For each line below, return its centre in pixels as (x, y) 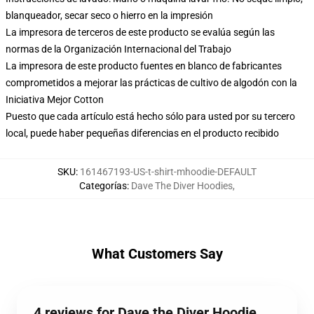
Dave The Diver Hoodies (182, 186)
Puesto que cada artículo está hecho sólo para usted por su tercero (150, 116)
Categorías (103, 186)
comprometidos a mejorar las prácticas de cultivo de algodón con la (151, 83)
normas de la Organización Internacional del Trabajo (118, 49)
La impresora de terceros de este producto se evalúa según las (140, 32)
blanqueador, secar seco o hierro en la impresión (109, 15)
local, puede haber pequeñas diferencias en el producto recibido (142, 133)
